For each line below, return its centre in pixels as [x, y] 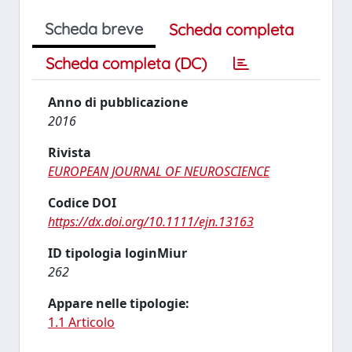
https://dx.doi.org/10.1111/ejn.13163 [151, 222]
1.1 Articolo [81, 322]
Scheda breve [94, 29]
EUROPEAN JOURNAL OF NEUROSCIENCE [159, 171]
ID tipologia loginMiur [117, 253]
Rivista [70, 152]
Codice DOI [82, 203]
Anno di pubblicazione [118, 102]
